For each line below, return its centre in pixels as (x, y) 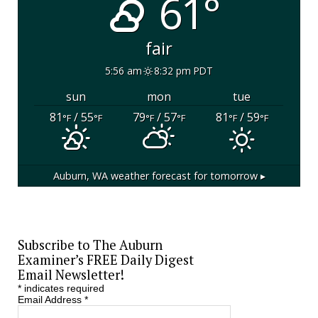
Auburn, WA (80, 175)
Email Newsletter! (71, 274)
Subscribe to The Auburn (90, 245)
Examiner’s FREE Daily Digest (105, 259)
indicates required (62, 288)
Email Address (51, 299)
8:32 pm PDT (183, 70)
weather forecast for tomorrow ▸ (186, 175)
